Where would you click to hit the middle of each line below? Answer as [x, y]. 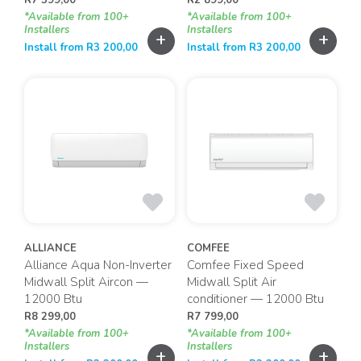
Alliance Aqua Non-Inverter [98, 265]
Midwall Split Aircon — [86, 282]
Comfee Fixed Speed [245, 265]
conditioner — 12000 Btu [255, 299]
